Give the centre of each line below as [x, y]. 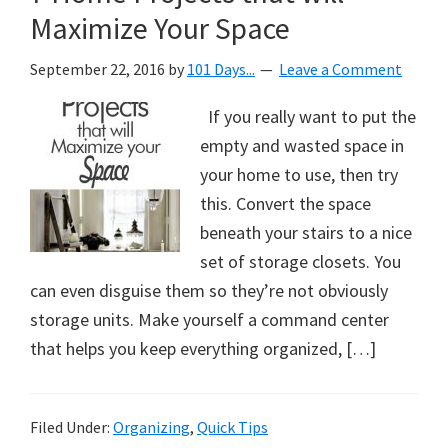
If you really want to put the [308, 116]
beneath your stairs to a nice [306, 232]
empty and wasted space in [302, 145]
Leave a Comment [340, 69]
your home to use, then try [299, 174]
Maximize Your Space [160, 28]
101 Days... [221, 69]
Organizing [151, 427]
